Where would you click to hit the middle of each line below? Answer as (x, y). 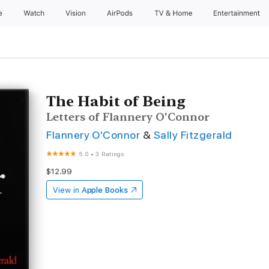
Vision (76, 13)
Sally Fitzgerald (193, 135)
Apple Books (104, 190)
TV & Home (174, 13)
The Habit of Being (116, 101)
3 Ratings (110, 154)
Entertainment (238, 13)
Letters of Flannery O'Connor (128, 117)
